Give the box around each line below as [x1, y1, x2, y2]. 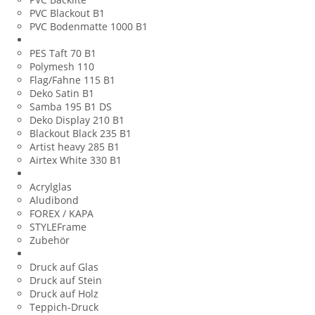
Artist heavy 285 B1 [30, 139, 120, 153]
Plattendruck [30, 246, 89, 260]
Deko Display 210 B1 [30, 112, 124, 127]
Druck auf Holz [30, 286, 98, 300]
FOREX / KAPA [30, 206, 94, 220]
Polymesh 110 [30, 59, 94, 73]
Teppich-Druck [30, 300, 98, 314]
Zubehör [30, 233, 70, 247]
